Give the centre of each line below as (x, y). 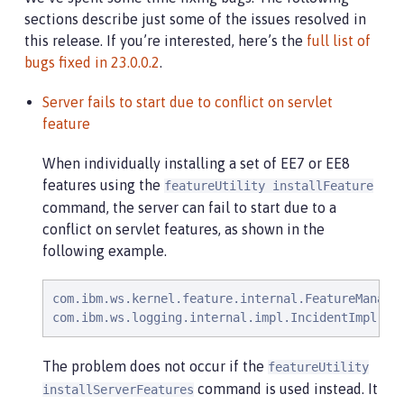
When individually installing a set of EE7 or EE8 (196, 163)
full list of (339, 40)
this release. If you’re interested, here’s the (165, 40)
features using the (103, 184)
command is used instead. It (286, 388)
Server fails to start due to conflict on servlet (188, 101)
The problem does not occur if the (155, 366)
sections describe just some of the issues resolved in (195, 18)
